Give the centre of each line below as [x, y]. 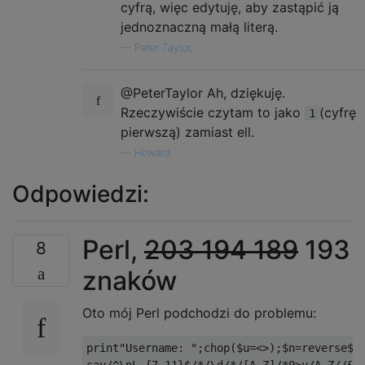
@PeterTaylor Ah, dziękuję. [203, 93]
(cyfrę [338, 112]
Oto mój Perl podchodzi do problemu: [199, 313]
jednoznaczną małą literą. [199, 27]
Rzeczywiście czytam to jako [213, 112]
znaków [130, 281]
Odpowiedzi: [81, 194]
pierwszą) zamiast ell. [187, 132]
